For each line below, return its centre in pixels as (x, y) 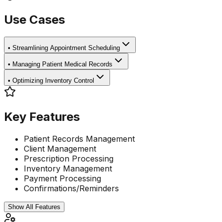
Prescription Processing (69, 159)
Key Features (42, 117)
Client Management (60, 149)
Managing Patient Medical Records (62, 64)
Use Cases (34, 20)
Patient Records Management (79, 139)
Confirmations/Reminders (71, 189)
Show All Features (34, 207)
